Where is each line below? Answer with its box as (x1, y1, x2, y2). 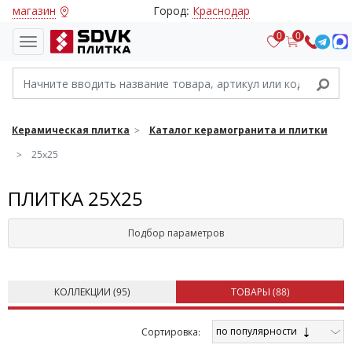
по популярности (216, 324, 299, 338)
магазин (13, 3, 56, 18)
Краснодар (192, 3, 250, 18)
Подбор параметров (128, 226, 224, 240)
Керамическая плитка (12, 123, 130, 137)
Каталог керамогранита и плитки (148, 123, 328, 137)
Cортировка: (141, 324, 200, 339)
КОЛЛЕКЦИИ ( (53, 285, 116, 299)
